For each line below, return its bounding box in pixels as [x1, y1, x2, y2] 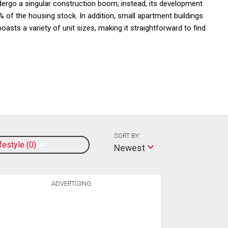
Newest [113, 143, 145, 154]
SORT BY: [113, 132, 140, 140]
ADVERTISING [51, 179, 91, 187]
